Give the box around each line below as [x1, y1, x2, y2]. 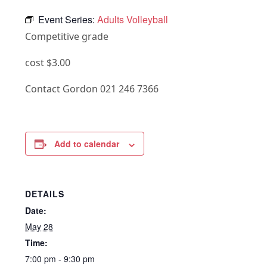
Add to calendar [54, 138, 120, 150]
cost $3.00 [25, 56, 71, 70]
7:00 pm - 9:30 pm [25, 253, 95, 265]
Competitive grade [25, 30, 109, 44]
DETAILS [25, 188, 65, 200]
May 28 [25, 221, 54, 233]
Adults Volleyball [97, 13, 169, 27]
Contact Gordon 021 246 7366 [25, 82, 159, 96]
